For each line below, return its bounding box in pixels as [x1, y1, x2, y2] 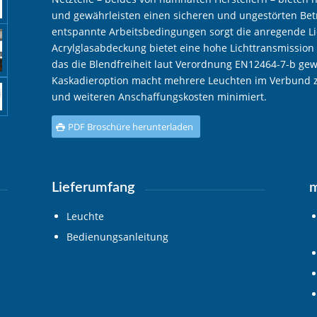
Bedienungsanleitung [66, 229, 168, 243]
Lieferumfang [51, 180, 134, 195]
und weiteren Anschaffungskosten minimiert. [51, 90, 267, 104]
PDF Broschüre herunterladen [67, 120, 193, 134]
